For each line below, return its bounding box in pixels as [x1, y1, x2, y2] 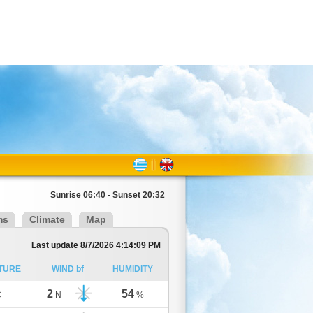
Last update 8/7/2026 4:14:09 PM [31, 240, 161, 250]
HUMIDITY [112, 264, 153, 274]
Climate [29, 214, 65, 225]
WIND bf [52, 264, 84, 274]
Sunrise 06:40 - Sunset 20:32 [50, 190, 165, 200]
